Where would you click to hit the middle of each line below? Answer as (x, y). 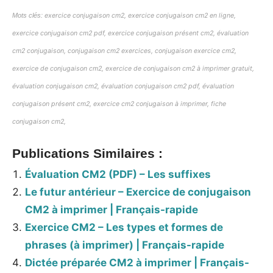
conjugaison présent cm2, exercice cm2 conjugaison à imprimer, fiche (119, 104)
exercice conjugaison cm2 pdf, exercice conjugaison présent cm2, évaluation (130, 34)
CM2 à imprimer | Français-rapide (112, 209)
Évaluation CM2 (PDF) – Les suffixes (118, 174)
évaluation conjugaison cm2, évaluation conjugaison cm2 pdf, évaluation (123, 87)
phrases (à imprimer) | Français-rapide (125, 245)
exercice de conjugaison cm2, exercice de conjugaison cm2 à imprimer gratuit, (133, 69)
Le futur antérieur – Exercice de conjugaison (138, 192)
